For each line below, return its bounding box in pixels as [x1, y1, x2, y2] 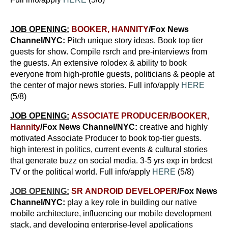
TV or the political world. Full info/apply [10, 167, 152, 176]
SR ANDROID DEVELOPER [71, 187, 177, 195]
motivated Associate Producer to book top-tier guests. [10, 134, 202, 142]
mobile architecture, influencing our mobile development [10, 209, 212, 218]
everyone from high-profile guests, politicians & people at [10, 70, 214, 78]
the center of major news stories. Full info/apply [10, 81, 181, 90]
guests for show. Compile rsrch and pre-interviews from [10, 47, 207, 56]
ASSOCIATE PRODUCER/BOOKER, [71, 111, 209, 120]
